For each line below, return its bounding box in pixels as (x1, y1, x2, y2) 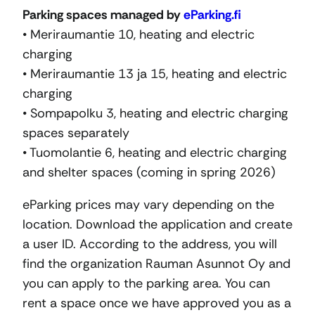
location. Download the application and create (22, 216, 292, 233)
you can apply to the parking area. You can (22, 275, 270, 292)
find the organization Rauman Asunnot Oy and (22, 255, 290, 273)
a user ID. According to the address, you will (22, 236, 277, 253)
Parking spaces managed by (22, 6, 184, 24)
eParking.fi (184, 6, 241, 24)
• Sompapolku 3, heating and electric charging (22, 105, 288, 122)
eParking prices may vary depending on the (22, 196, 274, 214)
